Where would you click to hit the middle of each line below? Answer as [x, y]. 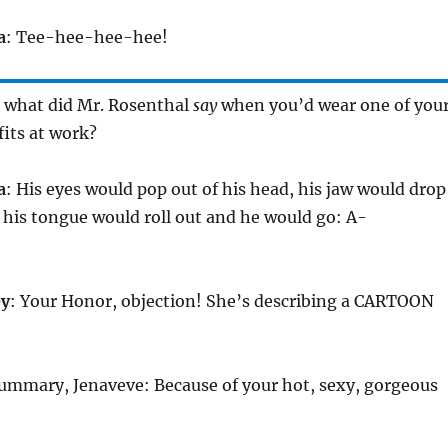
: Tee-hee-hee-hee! [86, 37]
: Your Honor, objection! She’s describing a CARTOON [221, 301]
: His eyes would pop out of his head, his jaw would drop [225, 189]
